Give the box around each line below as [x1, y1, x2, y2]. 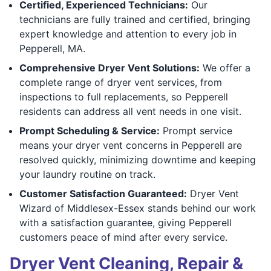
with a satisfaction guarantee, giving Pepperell [19, 216, 232, 229]
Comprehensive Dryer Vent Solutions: [19, 61, 200, 74]
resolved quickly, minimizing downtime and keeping [19, 153, 256, 166]
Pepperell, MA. [19, 42, 85, 54]
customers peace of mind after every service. [19, 230, 227, 243]
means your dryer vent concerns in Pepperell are [19, 139, 242, 151]
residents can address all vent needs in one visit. [19, 105, 241, 117]
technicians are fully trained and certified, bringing [19, 13, 250, 25]
